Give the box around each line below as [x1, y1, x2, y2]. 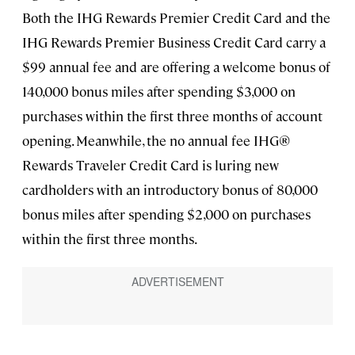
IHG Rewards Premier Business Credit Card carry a [22, 33, 326, 52]
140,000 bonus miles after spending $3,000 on [22, 82, 296, 101]
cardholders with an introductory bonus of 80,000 [22, 181, 318, 199]
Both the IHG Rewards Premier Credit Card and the [22, 9, 330, 27]
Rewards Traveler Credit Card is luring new [22, 156, 279, 174]
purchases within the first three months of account [22, 107, 323, 125]
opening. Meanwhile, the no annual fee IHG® [22, 132, 290, 150]
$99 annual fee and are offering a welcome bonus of [22, 58, 330, 76]
